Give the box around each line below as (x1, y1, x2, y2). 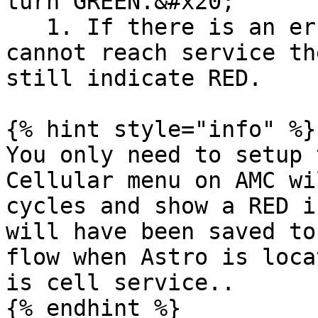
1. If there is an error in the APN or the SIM (6, 14, 46, 40)
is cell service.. (6, 270, 235, 295)
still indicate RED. (6, 65, 262, 91)
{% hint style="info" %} (6, 116, 316, 142)
